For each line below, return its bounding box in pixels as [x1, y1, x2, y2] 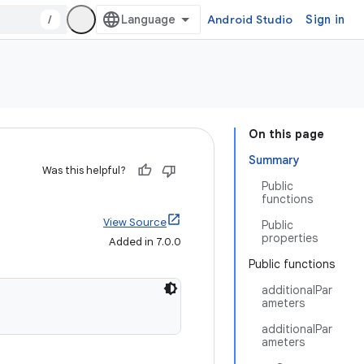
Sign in [305, 12, 344, 27]
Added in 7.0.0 [109, 235, 181, 249]
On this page [249, 127, 324, 141]
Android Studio [206, 12, 293, 27]
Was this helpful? [42, 163, 126, 177]
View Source [103, 215, 167, 229]
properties [262, 231, 318, 245]
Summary [249, 153, 300, 167]
